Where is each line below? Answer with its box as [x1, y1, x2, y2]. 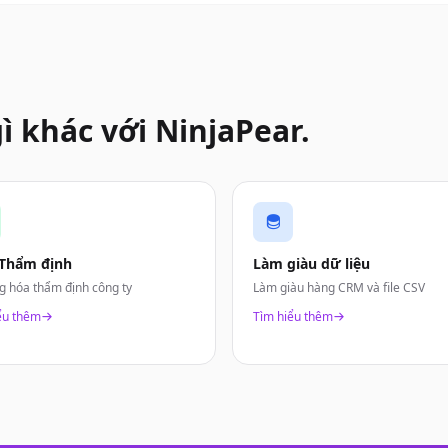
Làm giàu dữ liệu [253, 254, 370, 273]
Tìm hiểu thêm [253, 308, 333, 325]
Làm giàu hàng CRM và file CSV [253, 279, 425, 296]
